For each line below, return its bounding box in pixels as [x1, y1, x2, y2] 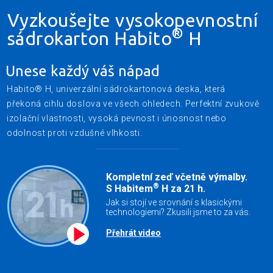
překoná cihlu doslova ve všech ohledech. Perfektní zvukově [7, 99, 260, 109]
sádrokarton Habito [7, 27, 172, 49]
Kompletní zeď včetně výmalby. [106, 171, 247, 183]
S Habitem [106, 183, 153, 195]
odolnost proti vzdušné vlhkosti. [7, 128, 143, 138]
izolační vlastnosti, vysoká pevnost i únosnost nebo [7, 113, 227, 124]
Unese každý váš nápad [5, 62, 160, 79]
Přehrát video [106, 228, 161, 238]
